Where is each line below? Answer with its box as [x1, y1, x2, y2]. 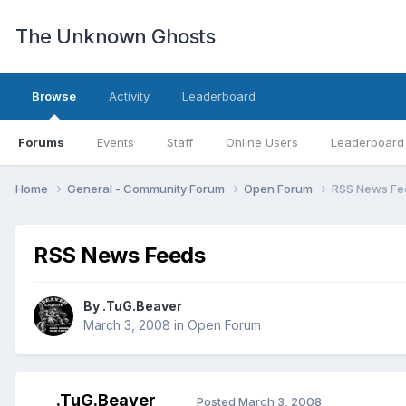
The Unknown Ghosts [15, 24, 215, 48]
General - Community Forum [67, 180, 227, 196]
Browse [32, 89, 76, 103]
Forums [18, 135, 64, 150]
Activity [109, 89, 150, 103]
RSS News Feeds [34, 241, 206, 268]
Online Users [226, 135, 298, 150]
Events [97, 135, 134, 150]
